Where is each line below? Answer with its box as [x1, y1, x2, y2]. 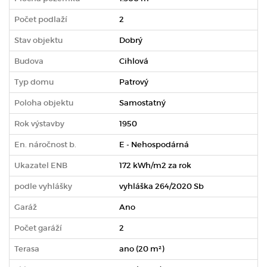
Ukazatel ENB [14, 160, 67, 170]
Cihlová [119, 55, 148, 66]
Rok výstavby [14, 118, 64, 129]
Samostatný [119, 97, 166, 108]
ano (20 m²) [119, 243, 164, 254]
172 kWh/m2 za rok [119, 160, 191, 170]
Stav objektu [14, 35, 63, 45]
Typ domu [14, 76, 54, 87]
